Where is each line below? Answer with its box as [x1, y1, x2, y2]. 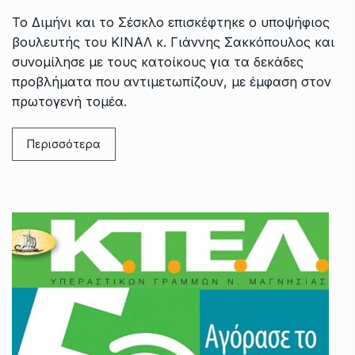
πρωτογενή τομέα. [12, 93, 131, 109]
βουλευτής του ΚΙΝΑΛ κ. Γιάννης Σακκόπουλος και [12, 33, 334, 50]
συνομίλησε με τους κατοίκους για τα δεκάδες [12, 53, 303, 70]
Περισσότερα [27, 136, 101, 151]
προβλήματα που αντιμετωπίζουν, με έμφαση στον [12, 73, 331, 90]
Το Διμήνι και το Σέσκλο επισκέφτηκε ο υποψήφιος [12, 13, 330, 30]
